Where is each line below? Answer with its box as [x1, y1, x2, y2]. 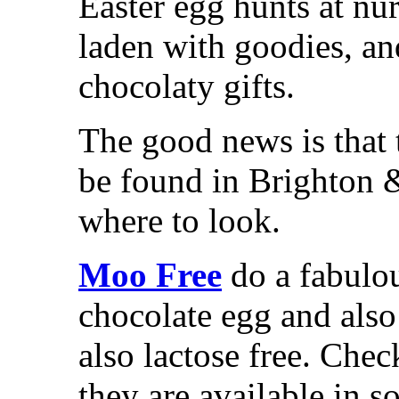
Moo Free [78, 255, 222, 294]
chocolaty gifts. [78, 66, 295, 105]
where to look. [78, 200, 281, 240]
